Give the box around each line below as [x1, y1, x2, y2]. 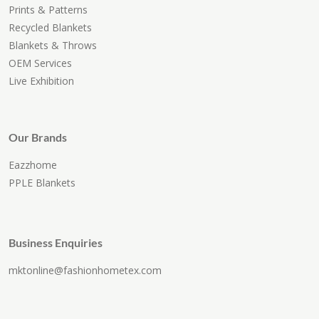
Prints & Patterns [9, 3, 88, 17]
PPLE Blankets [9, 176, 75, 190]
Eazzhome [9, 158, 57, 172]
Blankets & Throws [9, 38, 97, 53]
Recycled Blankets [9, 21, 92, 35]
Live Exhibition [9, 74, 74, 88]
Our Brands [9, 130, 67, 145]
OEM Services [9, 56, 72, 70]
